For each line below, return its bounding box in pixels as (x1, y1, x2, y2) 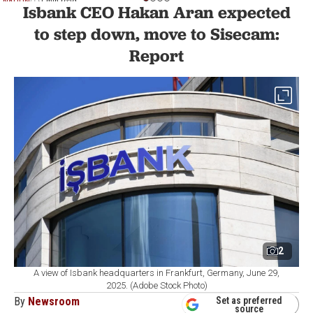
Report (129, 45, 184, 66)
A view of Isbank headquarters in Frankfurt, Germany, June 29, (34, 267, 279, 278)
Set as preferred (216, 295, 282, 307)
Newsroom (28, 294, 80, 308)
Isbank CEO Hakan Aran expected (22, 1, 291, 22)
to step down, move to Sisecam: (34, 23, 279, 44)
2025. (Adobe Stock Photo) (105, 279, 208, 291)
